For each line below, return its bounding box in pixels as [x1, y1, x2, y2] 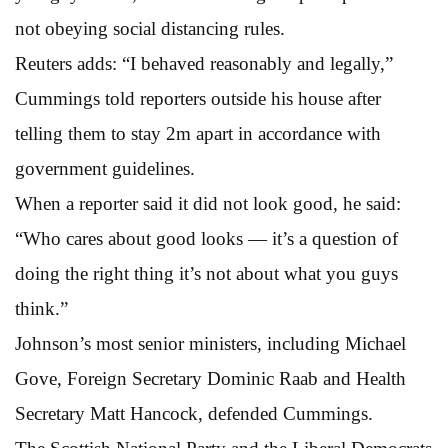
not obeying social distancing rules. [15, 17, 285, 39]
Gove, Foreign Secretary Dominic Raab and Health [15, 367, 406, 389]
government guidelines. [15, 157, 195, 179]
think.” [15, 297, 68, 319]
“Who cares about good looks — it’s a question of [15, 227, 398, 249]
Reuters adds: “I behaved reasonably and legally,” [15, 52, 393, 74]
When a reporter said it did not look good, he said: [15, 192, 401, 214]
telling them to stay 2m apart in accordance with [15, 122, 381, 144]
